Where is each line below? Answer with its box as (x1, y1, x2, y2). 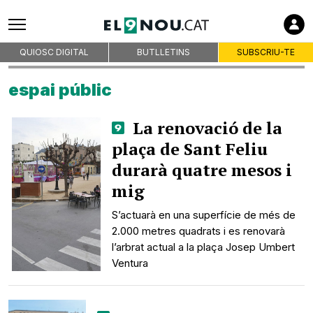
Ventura (112, 256, 149, 270)
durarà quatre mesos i (112, 159, 293, 181)
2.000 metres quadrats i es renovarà (112, 224, 286, 238)
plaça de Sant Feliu (112, 138, 268, 160)
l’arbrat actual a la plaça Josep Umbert (112, 240, 296, 254)
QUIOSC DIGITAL (20, 47, 89, 57)
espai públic (8, 80, 112, 100)
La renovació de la (129, 117, 282, 139)
